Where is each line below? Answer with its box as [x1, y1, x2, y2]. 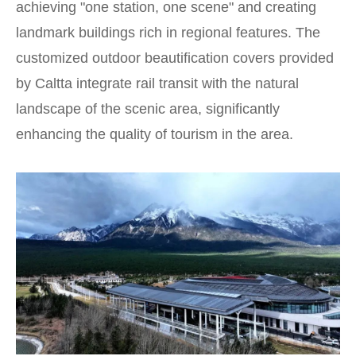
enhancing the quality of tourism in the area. [16, 126, 293, 142]
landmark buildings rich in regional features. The [16, 24, 320, 41]
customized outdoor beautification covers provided [16, 49, 334, 66]
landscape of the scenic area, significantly [16, 100, 280, 117]
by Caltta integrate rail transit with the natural [16, 75, 299, 91]
